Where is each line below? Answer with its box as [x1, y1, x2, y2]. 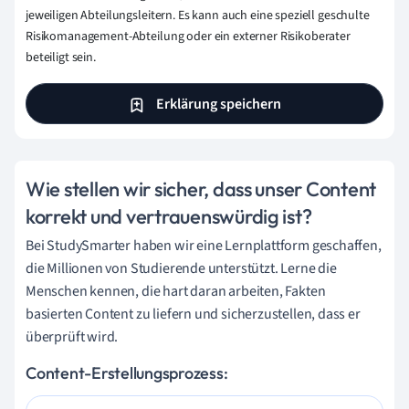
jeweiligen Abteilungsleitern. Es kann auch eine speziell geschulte [26, 6, 370, 26]
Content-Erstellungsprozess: [26, 362, 228, 383]
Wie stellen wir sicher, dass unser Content [26, 176, 377, 202]
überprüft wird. [26, 327, 119, 347]
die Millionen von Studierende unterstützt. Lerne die [26, 258, 337, 278]
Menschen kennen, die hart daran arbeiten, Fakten [26, 281, 326, 301]
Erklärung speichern [153, 93, 281, 114]
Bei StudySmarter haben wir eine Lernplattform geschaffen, [26, 236, 382, 256]
